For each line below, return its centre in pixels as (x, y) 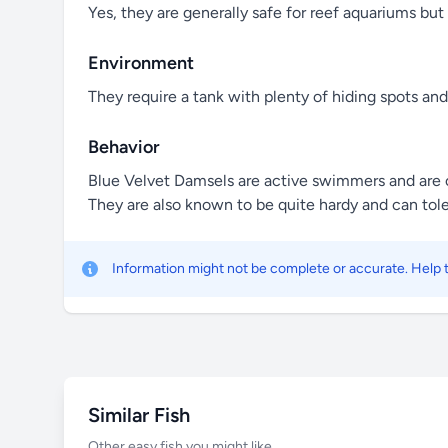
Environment (141, 62)
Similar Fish (139, 414)
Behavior (124, 146)
